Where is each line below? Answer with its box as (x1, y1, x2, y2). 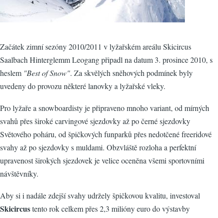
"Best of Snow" (23, 68, 70, 78)
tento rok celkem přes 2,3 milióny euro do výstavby (30, 203, 190, 214)
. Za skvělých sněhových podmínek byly (70, 68, 193, 78)
